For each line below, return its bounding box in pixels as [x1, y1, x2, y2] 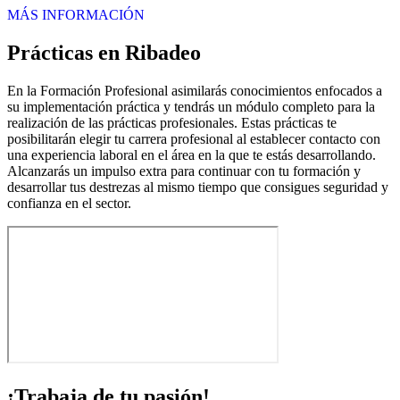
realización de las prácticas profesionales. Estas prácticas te [7, 114, 337, 130]
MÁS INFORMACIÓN [7, 7, 145, 22]
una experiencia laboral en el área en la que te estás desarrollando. [7, 146, 376, 162]
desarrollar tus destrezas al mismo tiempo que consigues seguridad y [7, 179, 388, 195]
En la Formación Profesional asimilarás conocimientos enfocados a [7, 82, 382, 98]
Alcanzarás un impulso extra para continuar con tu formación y [7, 162, 361, 179]
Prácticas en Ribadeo [7, 40, 201, 64]
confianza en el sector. [7, 195, 131, 211]
